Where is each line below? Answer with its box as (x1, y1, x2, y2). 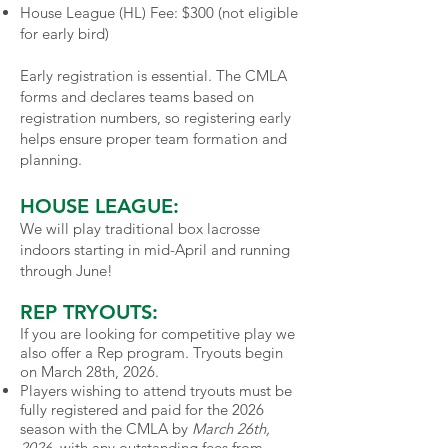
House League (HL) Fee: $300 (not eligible (20, 3, 298, 22)
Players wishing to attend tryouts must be (20, 381, 292, 400)
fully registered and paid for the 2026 (20, 400, 264, 419)
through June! (20, 261, 113, 280)
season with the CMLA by (20, 419, 192, 438)
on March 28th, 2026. (20, 362, 163, 381)
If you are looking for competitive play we (20, 324, 295, 343)
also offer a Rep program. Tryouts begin (20, 343, 283, 362)
